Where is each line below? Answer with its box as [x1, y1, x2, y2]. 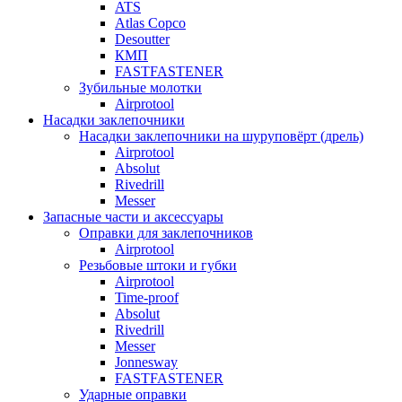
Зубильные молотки [79, 80, 202, 95]
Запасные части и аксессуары [43, 209, 223, 224]
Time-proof [115, 290, 179, 305]
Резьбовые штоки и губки [79, 258, 237, 273]
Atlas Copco [115, 15, 186, 31]
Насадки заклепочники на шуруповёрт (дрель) [79, 128, 363, 144]
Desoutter [115, 31, 170, 47]
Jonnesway [115, 354, 178, 370]
